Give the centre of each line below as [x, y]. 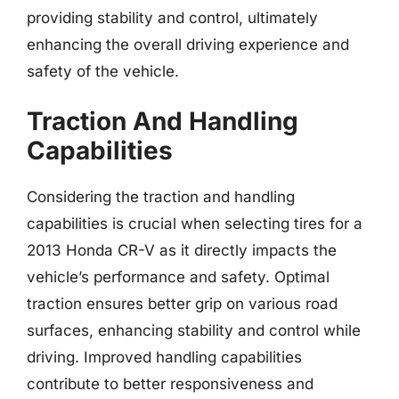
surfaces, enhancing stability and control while [194, 330]
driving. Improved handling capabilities [164, 357]
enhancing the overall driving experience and [188, 44]
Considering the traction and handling [161, 197]
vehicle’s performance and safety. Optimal [178, 277]
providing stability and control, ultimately [172, 17]
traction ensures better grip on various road [182, 304]
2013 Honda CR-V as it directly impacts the [182, 250]
